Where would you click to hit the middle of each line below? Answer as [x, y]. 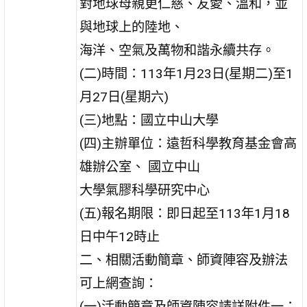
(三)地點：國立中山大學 [149, 120]
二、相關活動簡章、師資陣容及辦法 [184, 260]
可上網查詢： [119, 283]
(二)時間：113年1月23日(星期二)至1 [187, 73]
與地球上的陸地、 [132, 27]
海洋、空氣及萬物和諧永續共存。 [177, 50]
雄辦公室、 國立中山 [140, 167]
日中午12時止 [120, 236]
